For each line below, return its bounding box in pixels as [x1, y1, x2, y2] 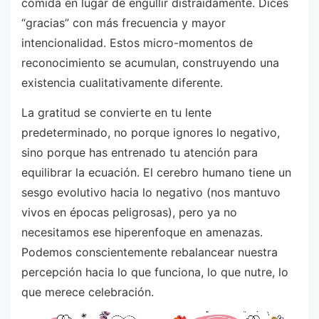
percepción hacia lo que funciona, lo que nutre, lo [21, 264, 288, 279]
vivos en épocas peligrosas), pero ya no [21, 204, 237, 219]
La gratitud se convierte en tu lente [21, 105, 211, 120]
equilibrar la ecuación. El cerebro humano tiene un [21, 164, 291, 179]
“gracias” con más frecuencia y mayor [21, 16, 226, 31]
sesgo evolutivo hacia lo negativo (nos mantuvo [21, 184, 281, 199]
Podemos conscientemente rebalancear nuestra [21, 244, 278, 259]
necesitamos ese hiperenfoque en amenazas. [21, 224, 263, 239]
